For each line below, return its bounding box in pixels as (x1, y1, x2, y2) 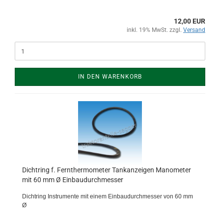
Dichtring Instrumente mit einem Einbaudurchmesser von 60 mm (22, 193, 193, 200)
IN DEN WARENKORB (78, 73, 142, 80)
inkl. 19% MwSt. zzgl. (127, 27, 183, 33)
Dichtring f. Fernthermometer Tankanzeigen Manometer (22, 166, 191, 174)
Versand (183, 27, 205, 33)
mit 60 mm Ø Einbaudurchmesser (22, 176, 123, 184)
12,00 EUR (174, 17, 205, 25)
